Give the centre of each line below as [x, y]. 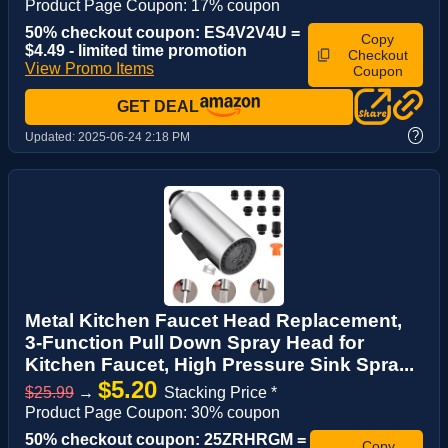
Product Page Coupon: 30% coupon [152, 412]
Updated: [51, 136]
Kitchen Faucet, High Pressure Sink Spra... [219, 364]
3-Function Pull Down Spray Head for [194, 342]
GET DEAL [158, 106]
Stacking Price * [220, 392]
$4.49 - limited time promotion [136, 50]
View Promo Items [89, 68]
